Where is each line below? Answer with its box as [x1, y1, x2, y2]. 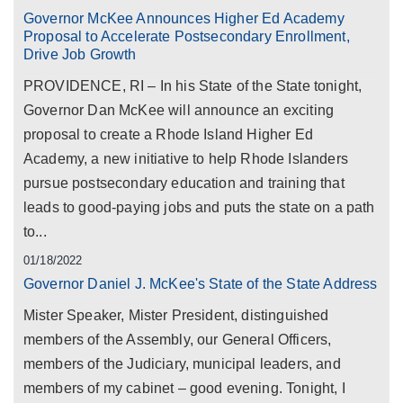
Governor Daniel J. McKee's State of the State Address [23, 276, 378, 291]
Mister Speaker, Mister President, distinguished [23, 308, 329, 323]
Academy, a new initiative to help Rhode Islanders [23, 151, 348, 166]
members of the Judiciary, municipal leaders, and [23, 356, 341, 372]
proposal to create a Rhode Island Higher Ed [23, 127, 313, 142]
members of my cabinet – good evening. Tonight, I [23, 381, 345, 396]
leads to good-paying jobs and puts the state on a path [23, 200, 375, 215]
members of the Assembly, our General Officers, [23, 332, 332, 347]
